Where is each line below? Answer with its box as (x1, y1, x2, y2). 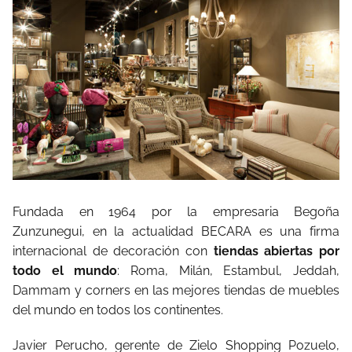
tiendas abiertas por (213, 243, 340, 258)
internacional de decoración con (13, 243, 214, 258)
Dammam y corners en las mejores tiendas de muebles (13, 282, 339, 298)
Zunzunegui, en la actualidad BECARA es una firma (13, 223, 339, 239)
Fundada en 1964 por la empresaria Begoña (13, 203, 339, 219)
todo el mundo (13, 262, 118, 278)
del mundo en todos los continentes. (13, 302, 223, 317)
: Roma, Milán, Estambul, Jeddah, (117, 262, 340, 278)
